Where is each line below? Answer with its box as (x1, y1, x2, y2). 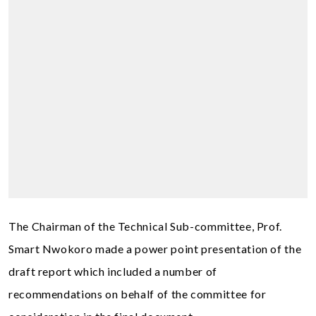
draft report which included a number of (8, 265, 217, 278)
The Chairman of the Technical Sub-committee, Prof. (8, 219, 283, 233)
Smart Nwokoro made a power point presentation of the (8, 242, 302, 255)
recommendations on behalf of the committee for (8, 287, 267, 300)
